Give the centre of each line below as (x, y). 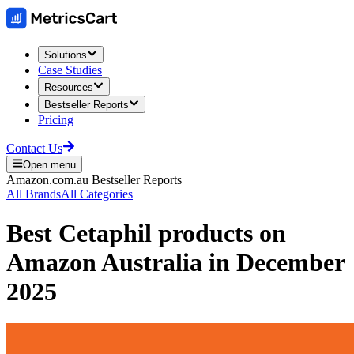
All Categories (97, 194)
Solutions (66, 55)
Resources (69, 87)
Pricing (56, 119)
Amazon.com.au (47, 180)
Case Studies (70, 70)
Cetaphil (105, 233)
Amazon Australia (104, 262)
